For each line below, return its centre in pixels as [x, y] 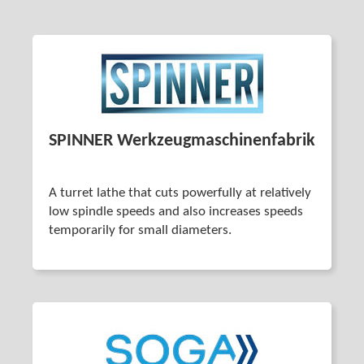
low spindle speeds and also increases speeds [176, 212]
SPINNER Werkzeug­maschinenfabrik [182, 141]
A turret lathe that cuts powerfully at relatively [180, 193]
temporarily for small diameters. [140, 230]
